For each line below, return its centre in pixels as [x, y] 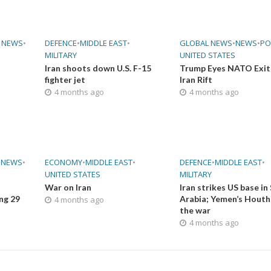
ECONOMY [63, 162]
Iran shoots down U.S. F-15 [98, 68]
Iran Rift [196, 79]
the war [195, 210]
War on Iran [68, 187]
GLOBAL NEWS [206, 43]
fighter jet [65, 79]
